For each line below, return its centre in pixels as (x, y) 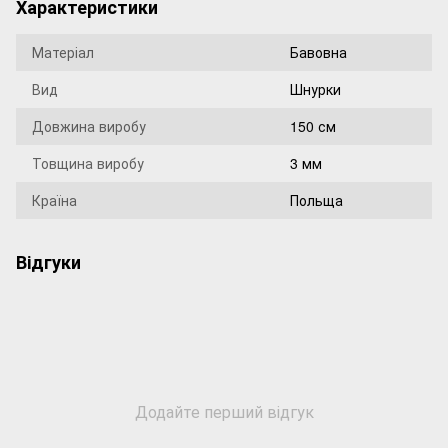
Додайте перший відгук (224, 411)
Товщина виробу (88, 163)
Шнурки (315, 89)
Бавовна (318, 52)
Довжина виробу (89, 126)
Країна (54, 200)
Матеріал (63, 52)
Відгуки (48, 262)
